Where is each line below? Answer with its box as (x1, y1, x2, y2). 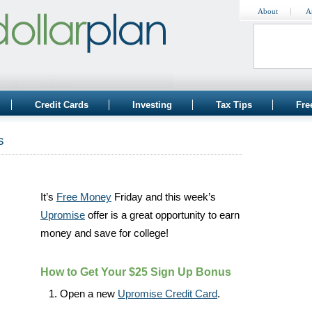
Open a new (60, 288, 118, 299)
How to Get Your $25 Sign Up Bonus (40, 266, 231, 278)
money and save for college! (40, 228, 169, 239)
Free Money (56, 192, 111, 203)
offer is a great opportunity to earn (85, 210, 240, 221)
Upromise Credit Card (118, 288, 217, 299)
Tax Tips (216, 100, 252, 110)
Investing (132, 100, 172, 110)
